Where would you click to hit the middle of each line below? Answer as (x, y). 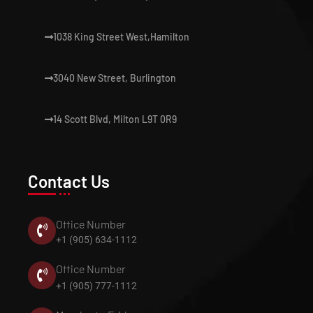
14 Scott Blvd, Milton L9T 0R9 (115, 119)
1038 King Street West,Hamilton (121, 37)
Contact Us (69, 181)
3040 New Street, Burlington (115, 78)
